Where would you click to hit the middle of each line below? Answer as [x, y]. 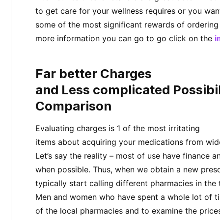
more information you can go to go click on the [125, 39]
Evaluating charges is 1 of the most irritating [118, 128]
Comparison [73, 106]
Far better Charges [94, 74]
